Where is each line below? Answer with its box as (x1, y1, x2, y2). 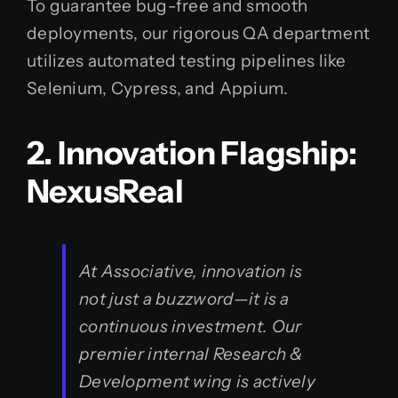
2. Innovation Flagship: (27, 132, 357, 172)
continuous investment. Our (79, 315, 302, 337)
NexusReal (27, 171, 184, 211)
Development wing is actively (79, 370, 315, 392)
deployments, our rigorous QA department (27, 22, 370, 44)
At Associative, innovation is (79, 260, 303, 282)
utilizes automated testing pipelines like (27, 50, 346, 71)
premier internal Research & (79, 343, 303, 364)
